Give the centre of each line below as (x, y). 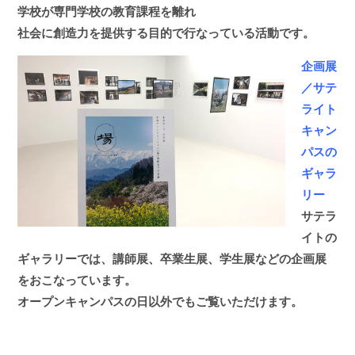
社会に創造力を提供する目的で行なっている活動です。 (166, 33)
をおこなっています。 (77, 281)
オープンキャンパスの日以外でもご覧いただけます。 (160, 302)
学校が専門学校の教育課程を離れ (107, 12)
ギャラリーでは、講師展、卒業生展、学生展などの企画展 (172, 259)
